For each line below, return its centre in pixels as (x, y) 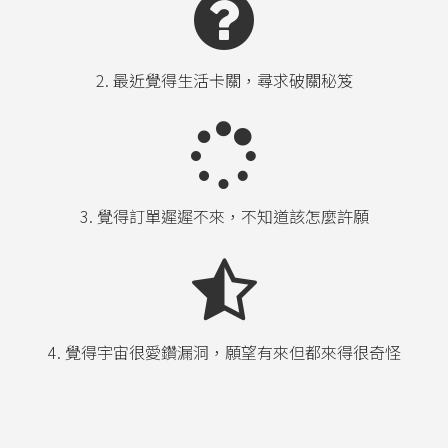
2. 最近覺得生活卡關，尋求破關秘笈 (224, 80)
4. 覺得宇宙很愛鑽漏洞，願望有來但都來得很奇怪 (224, 352)
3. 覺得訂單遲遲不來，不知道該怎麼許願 (224, 216)
